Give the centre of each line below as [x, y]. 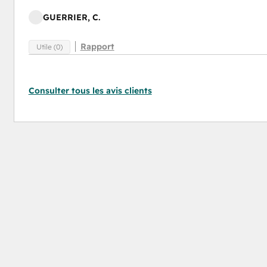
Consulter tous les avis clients [90, 90]
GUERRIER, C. [71, 18]
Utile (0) [49, 46]
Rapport [97, 46]
